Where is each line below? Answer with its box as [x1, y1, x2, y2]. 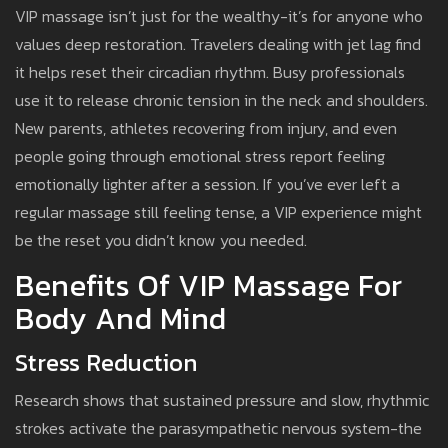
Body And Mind [15, 296, 227, 342]
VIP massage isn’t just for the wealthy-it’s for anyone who [15, 4, 423, 29]
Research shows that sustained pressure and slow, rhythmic [15, 388, 429, 413]
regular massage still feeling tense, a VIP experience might [15, 200, 422, 225]
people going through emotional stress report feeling [15, 144, 385, 169]
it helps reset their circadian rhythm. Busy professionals [15, 60, 405, 85]
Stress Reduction [15, 345, 197, 381]
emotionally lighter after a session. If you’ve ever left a [15, 172, 400, 197]
